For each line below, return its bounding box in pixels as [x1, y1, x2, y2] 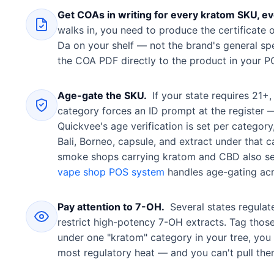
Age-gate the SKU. [57, 89, 147, 102]
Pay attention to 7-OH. [57, 200, 165, 213]
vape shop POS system [57, 165, 168, 178]
